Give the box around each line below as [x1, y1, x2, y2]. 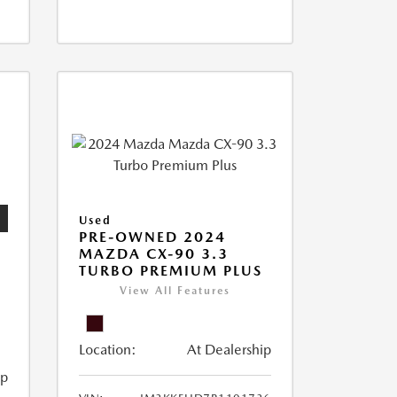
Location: [78, 341, 136, 359]
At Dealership [186, 341, 271, 359]
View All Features [119, 284, 230, 298]
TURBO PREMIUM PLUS [78, 262, 262, 280]
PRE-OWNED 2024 [78, 229, 226, 246]
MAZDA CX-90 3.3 [78, 245, 229, 263]
